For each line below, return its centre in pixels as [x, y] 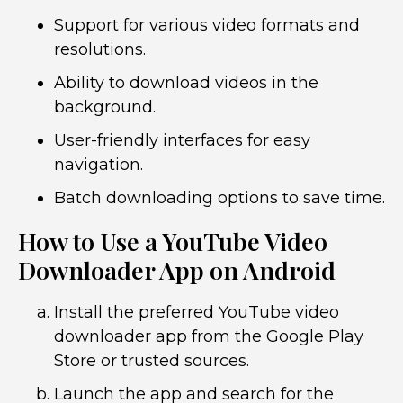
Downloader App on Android [177, 270]
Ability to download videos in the [186, 83]
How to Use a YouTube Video [173, 241]
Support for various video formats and [207, 25]
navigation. [99, 165]
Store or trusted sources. [152, 361]
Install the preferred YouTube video [197, 312]
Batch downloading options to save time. [219, 198]
